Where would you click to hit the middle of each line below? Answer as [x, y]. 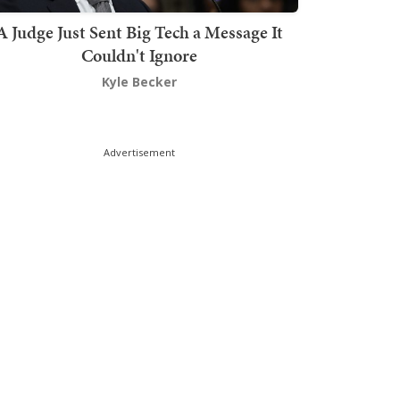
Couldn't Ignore [139, 56]
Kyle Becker [139, 82]
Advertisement [139, 153]
